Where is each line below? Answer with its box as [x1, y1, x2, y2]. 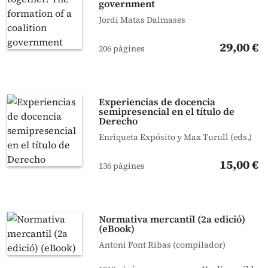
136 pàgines [99, 160, 145, 172]
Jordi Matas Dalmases [99, 14, 186, 26]
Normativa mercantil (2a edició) [99, 212, 246, 226]
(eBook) [99, 222, 135, 235]
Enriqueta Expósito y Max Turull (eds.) [99, 131, 252, 143]
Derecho [99, 114, 138, 127]
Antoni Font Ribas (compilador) [99, 239, 226, 251]
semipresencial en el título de [99, 105, 235, 118]
